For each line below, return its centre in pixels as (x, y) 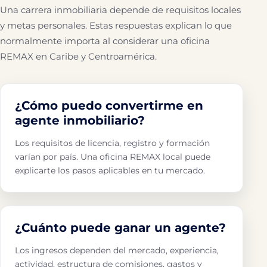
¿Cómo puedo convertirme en (109, 105)
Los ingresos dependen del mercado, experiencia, (117, 250)
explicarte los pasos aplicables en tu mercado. (110, 170)
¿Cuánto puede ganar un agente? (120, 228)
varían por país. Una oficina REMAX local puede (113, 157)
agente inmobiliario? (80, 120)
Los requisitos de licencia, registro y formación (112, 143)
